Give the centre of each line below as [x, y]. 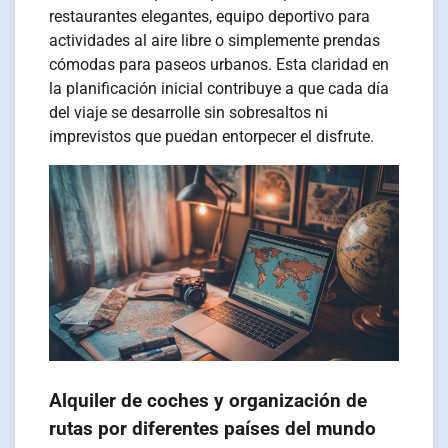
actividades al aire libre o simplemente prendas [215, 41]
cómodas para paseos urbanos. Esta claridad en [219, 65]
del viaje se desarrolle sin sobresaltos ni [189, 113]
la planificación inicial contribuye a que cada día [219, 89]
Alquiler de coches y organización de [208, 400]
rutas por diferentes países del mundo [213, 428]
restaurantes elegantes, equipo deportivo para [210, 17]
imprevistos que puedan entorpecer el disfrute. [212, 137]
